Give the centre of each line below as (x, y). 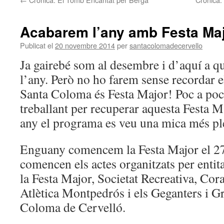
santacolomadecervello (166, 45)
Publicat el (36, 45)
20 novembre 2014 (85, 45)
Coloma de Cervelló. (73, 207)
